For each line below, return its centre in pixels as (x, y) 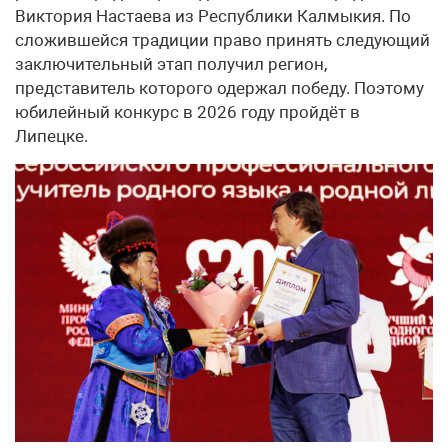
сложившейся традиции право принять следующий (222, 39)
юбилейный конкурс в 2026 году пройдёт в (187, 111)
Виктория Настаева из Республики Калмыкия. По (213, 15)
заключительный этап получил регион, (171, 63)
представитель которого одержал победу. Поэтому (219, 87)
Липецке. (51, 135)
